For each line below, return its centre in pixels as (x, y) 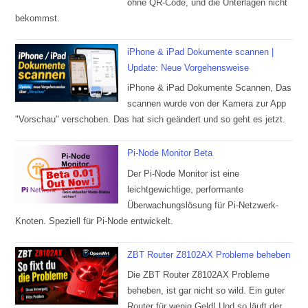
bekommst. (38, 18)
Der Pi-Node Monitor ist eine (184, 173)
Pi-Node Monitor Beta (170, 153)
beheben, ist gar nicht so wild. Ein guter (206, 291)
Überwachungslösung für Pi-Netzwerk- (203, 205)
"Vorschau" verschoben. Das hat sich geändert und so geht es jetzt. (151, 120)
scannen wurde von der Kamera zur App (207, 104)
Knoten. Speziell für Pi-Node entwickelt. (95, 221)
